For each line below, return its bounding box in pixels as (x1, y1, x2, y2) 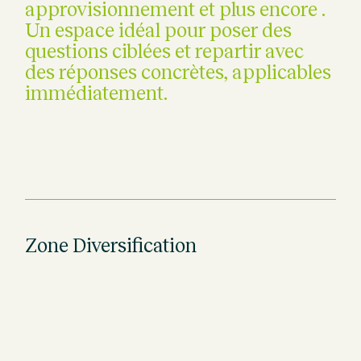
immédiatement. (25, 81, 168, 104)
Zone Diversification (25, 234, 197, 256)
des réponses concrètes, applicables (25, 60, 332, 83)
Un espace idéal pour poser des (25, 19, 293, 41)
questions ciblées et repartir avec (25, 39, 305, 62)
